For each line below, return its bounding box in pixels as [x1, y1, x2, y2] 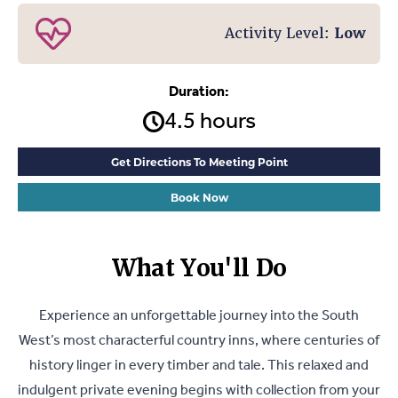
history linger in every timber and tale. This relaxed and [29, 351, 369, 379]
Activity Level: [225, 23, 334, 43]
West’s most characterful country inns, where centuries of [19, 326, 379, 354]
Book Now [170, 189, 228, 204]
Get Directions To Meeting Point [110, 154, 288, 169]
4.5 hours [163, 99, 256, 144]
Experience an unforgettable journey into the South [39, 301, 359, 330]
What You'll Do [111, 252, 287, 283]
